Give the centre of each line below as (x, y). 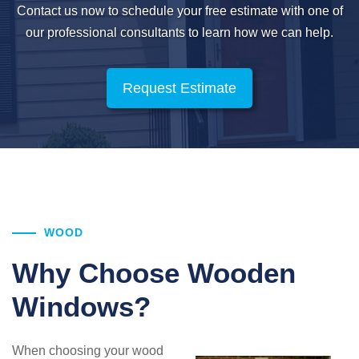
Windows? (81, 306)
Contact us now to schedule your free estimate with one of (179, 10)
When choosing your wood (88, 350)
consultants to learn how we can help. (225, 32)
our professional (71, 32)
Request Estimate (179, 88)
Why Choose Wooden (154, 272)
